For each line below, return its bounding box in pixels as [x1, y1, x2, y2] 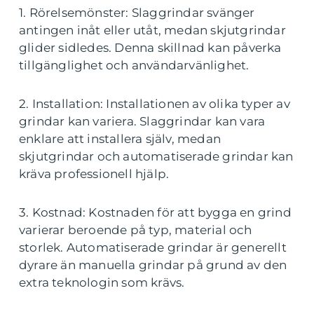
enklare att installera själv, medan [19, 131, 221, 146]
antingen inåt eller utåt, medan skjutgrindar [19, 22, 286, 37]
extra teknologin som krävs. [19, 275, 185, 289]
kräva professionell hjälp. [19, 166, 170, 181]
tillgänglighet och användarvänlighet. [19, 57, 250, 72]
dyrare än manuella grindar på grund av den [19, 257, 287, 272]
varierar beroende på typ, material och [19, 222, 252, 237]
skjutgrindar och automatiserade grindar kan [19, 149, 294, 163]
